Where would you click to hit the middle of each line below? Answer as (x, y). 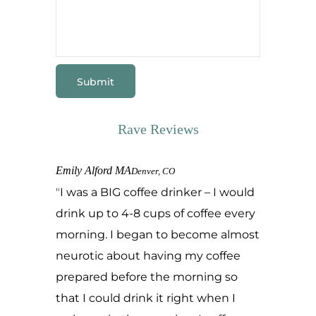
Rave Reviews (158, 129)
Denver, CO (153, 171)
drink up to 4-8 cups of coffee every (156, 213)
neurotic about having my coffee (148, 256)
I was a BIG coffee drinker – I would (157, 192)
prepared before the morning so (147, 277)
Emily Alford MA (93, 170)
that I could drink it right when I (146, 298)
